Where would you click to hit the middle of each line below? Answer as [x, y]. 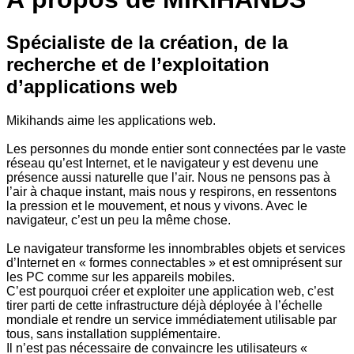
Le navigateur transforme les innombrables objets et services [176, 248]
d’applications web [92, 86]
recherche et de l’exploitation [138, 64]
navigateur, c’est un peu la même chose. [119, 220]
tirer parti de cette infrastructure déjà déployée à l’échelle [164, 305]
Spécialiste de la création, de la [147, 42]
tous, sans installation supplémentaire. [113, 333]
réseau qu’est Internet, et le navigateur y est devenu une [162, 163]
